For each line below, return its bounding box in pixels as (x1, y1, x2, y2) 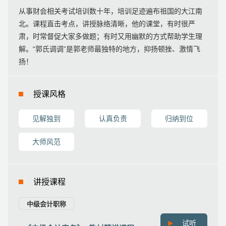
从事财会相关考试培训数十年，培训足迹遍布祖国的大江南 (18, 7, 202, 15)
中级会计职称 (26, 200, 66, 208)
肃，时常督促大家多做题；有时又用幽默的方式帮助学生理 (18, 32, 202, 40)
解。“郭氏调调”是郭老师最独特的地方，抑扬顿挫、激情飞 (18, 44, 200, 53)
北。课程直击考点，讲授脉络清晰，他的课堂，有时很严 (18, 19, 195, 28)
